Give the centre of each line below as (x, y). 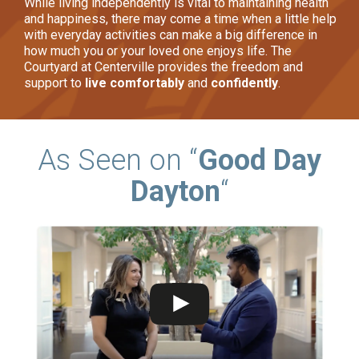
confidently (244, 83)
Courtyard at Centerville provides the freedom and (163, 67)
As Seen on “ (118, 160)
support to (54, 83)
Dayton (175, 191)
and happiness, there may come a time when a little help (180, 18)
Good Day (260, 160)
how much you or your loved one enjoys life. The (158, 50)
